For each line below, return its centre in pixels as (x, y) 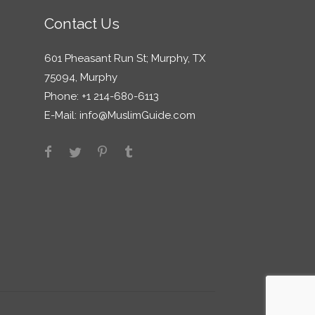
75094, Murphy (81, 77)
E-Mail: (61, 115)
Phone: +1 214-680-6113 (102, 96)
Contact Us (82, 24)
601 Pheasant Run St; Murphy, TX (125, 58)
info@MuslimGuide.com (136, 115)
